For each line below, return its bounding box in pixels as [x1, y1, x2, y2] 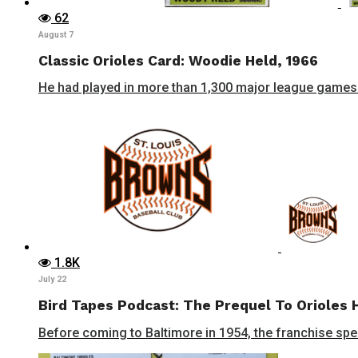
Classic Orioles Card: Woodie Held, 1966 [38, 52, 318, 69]
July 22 [38, 274, 66, 285]
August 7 [38, 30, 74, 41]
